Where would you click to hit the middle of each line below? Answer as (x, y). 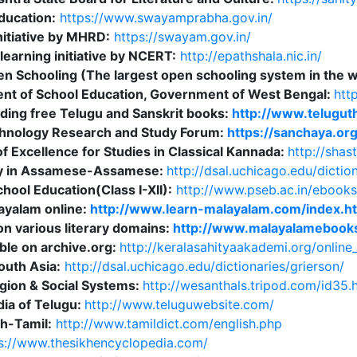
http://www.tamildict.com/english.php (169, 324)
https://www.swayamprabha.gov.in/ (166, 18)
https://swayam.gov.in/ (182, 37)
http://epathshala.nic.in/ (251, 56)
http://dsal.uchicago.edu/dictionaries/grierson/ (204, 266)
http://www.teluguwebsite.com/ (179, 304)
